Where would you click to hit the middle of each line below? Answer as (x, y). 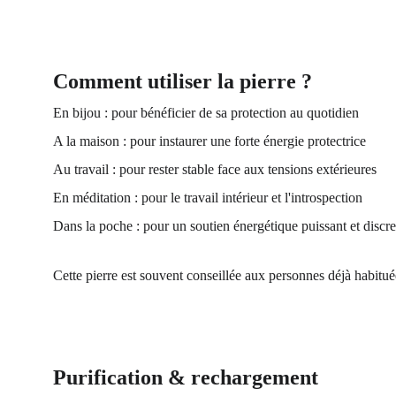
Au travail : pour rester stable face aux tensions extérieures (215, 169)
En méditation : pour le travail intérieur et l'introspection (211, 198)
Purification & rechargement (186, 377)
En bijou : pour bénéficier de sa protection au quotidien (206, 113)
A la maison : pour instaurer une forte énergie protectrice (209, 141)
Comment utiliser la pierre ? (183, 81)
